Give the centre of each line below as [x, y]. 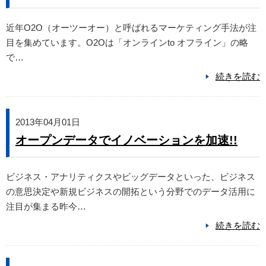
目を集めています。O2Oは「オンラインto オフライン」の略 [127, 43]
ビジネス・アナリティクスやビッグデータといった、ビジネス [131, 177]
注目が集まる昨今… [46, 207]
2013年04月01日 [48, 122]
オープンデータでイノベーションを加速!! [126, 140]
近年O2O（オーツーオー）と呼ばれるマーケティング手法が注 [131, 28]
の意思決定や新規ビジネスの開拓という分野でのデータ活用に [131, 192]
